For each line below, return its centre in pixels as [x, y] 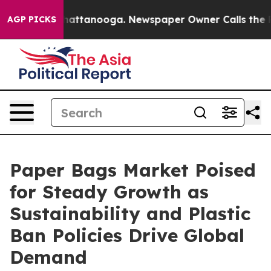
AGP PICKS [32, 19]
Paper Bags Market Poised [133, 170]
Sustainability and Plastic [130, 214]
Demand [48, 257]
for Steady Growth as [109, 192]
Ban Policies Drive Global [127, 235]
